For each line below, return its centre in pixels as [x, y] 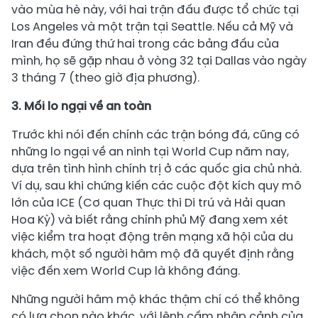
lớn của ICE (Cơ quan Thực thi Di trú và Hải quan [148, 203]
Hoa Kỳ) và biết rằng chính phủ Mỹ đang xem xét [150, 220]
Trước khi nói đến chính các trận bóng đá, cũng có [155, 135]
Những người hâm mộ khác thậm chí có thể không [155, 299]
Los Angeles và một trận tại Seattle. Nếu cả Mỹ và [152, 27]
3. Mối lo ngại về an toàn [81, 106]
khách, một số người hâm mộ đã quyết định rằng [153, 254]
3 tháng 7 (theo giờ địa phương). [105, 78]
